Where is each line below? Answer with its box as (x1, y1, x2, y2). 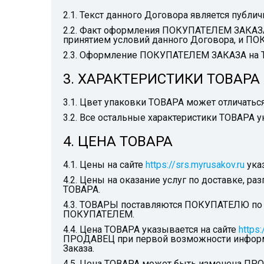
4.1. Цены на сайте (63, 159, 146, 170)
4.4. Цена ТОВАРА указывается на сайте (63, 224, 239, 235)
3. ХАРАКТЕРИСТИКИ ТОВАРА (63, 71, 260, 87)
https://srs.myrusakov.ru (146, 159, 245, 170)
